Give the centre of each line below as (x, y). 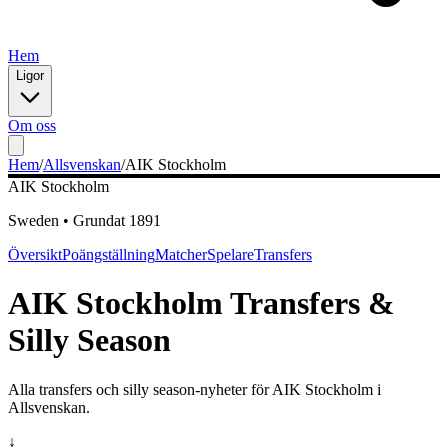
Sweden (33, 220)
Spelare (230, 254)
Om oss (32, 125)
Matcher (181, 254)
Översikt (35, 254)
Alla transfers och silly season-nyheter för (140, 389)
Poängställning (108, 254)
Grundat (101, 220)
